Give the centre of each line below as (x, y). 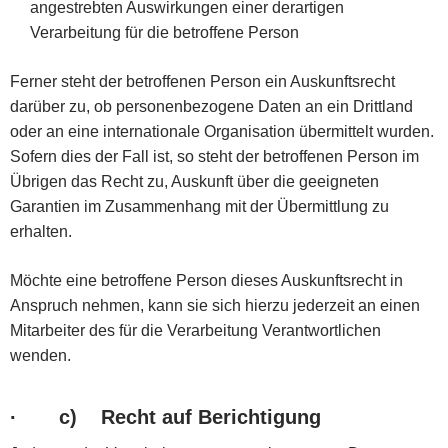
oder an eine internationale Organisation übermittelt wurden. (222, 131)
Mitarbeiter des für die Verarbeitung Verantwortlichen (195, 330)
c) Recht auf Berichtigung (190, 416)
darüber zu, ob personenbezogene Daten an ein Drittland (211, 106)
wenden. (40, 355)
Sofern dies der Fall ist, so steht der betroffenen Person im (214, 156)
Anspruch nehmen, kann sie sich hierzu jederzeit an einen (215, 305)
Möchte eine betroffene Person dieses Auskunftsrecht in (206, 280)
